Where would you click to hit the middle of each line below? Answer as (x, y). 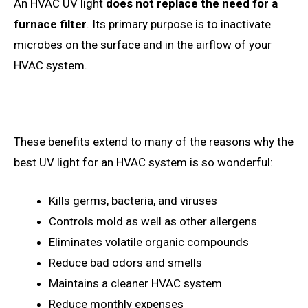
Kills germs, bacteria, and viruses (133, 200)
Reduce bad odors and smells (125, 262)
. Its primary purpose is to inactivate (179, 24)
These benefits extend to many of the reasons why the (154, 142)
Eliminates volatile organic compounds (149, 242)
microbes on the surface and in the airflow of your (143, 45)
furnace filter (50, 24)
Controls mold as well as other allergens (153, 221)
